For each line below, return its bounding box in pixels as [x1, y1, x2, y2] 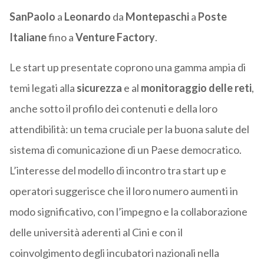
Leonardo [64, 10, 111, 24]
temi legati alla [9, 81, 77, 95]
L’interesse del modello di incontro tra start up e [9, 164, 226, 177]
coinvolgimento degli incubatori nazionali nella [9, 246, 219, 260]
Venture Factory [75, 31, 155, 44]
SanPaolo [9, 10, 55, 24]
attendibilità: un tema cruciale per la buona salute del [9, 123, 249, 136]
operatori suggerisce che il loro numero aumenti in [9, 184, 238, 198]
